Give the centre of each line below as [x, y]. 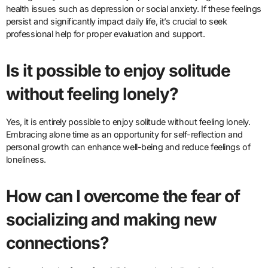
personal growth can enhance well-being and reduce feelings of [128, 147]
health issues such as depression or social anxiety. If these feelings [133, 9]
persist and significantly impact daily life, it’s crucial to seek [116, 22]
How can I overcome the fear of [123, 197]
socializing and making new [111, 220]
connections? [57, 243]
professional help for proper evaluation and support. [105, 34]
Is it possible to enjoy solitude [118, 71]
